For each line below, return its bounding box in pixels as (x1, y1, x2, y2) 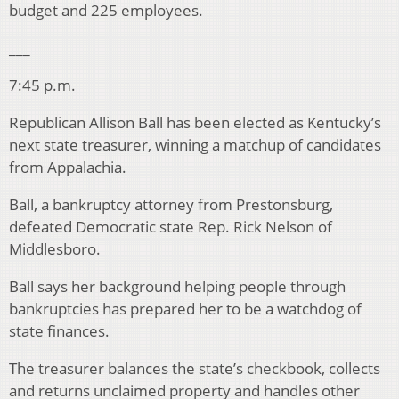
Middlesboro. (9, 239, 101, 260)
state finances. (9, 321, 110, 342)
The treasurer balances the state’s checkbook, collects (9, 358, 380, 379)
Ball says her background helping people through (9, 276, 346, 297)
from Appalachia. (9, 157, 126, 178)
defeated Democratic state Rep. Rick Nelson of (9, 216, 332, 238)
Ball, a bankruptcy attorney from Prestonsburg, (9, 194, 333, 216)
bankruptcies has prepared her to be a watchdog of (9, 298, 362, 320)
